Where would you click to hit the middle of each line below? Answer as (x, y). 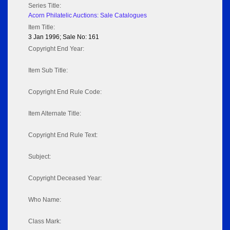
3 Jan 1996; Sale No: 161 (64, 37)
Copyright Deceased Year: (65, 178)
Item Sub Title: (48, 71)
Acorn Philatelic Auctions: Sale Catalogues (88, 16)
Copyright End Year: (56, 49)
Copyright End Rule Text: (63, 135)
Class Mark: (45, 222)
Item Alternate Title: (55, 114)
